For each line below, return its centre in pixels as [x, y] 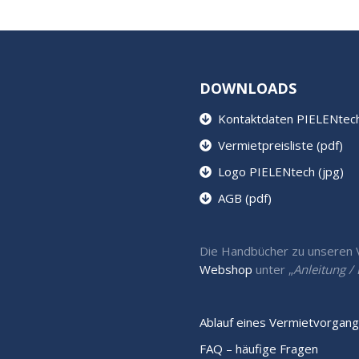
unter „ [273, 269]
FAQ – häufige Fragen [259, 348]
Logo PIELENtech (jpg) [278, 171]
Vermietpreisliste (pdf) [277, 145]
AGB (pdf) [242, 198]
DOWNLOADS [248, 88]
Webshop [226, 269]
